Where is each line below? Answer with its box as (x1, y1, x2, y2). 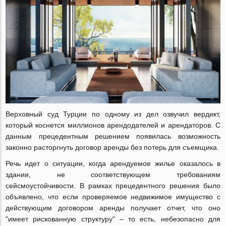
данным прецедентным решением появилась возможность (6, 132, 220, 141)
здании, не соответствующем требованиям (6, 171, 220, 179)
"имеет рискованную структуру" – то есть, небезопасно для (6, 215, 220, 223)
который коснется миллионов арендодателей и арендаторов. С (6, 121, 220, 130)
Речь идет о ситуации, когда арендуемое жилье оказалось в (6, 159, 220, 168)
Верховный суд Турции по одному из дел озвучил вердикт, (6, 110, 220, 119)
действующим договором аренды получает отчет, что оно (6, 204, 220, 212)
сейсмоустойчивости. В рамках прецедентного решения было (6, 182, 220, 190)
